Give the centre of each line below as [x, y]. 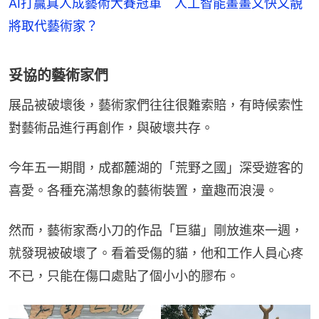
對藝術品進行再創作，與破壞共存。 [111, 127]
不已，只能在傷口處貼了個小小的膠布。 [124, 276]
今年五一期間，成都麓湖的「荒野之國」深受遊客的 [156, 167]
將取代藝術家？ [53, 26]
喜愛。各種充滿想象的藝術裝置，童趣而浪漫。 [143, 190]
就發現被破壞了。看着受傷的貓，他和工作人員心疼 [156, 253]
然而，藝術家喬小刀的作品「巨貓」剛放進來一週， [156, 230]
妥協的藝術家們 [58, 75]
